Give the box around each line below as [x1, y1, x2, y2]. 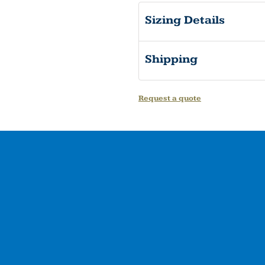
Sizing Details [145, 13, 225, 27]
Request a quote [138, 93, 201, 103]
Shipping [145, 52, 198, 66]
